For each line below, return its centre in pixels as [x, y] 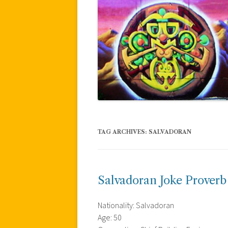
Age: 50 [110, 218]
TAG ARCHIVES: [123, 132]
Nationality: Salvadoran [136, 205]
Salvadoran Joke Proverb [162, 180]
